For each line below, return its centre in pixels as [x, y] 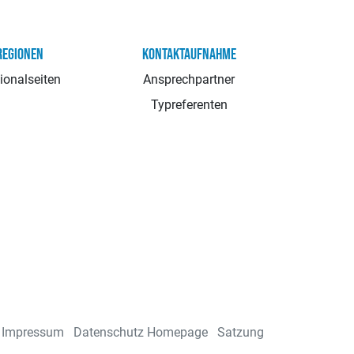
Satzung [241, 332]
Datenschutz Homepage [141, 332]
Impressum [33, 332]
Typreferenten [189, 104]
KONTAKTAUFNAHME [189, 54]
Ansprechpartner [189, 79]
